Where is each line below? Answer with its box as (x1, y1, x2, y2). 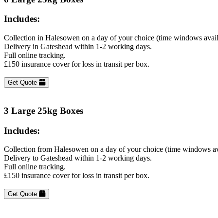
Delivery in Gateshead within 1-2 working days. (4, 42, 152, 51)
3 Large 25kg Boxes (4, 105, 83, 116)
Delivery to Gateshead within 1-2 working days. (4, 154, 152, 163)
